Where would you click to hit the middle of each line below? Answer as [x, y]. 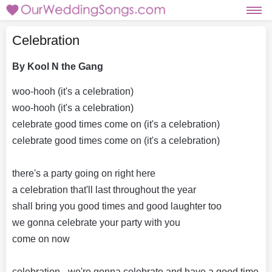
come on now [41, 239]
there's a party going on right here [84, 173]
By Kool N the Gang [58, 66]
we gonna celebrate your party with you [96, 222]
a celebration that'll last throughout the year [104, 189]
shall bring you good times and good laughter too [117, 206]
